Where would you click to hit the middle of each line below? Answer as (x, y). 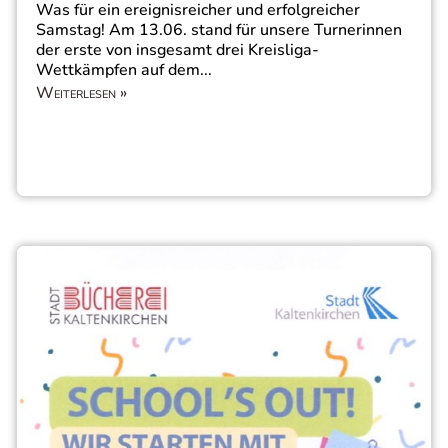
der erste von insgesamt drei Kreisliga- (177, 50)
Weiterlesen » (81, 93)
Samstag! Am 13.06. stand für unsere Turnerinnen (219, 30)
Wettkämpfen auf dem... (124, 70)
